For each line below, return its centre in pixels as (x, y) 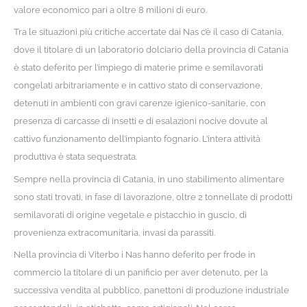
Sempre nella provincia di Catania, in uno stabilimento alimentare (149, 179)
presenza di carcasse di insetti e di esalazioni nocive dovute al (140, 121)
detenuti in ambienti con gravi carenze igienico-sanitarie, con (139, 103)
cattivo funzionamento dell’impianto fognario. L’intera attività (137, 139)
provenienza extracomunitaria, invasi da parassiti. (114, 232)
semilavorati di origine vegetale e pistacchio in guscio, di (130, 214)
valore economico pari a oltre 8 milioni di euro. (110, 10)
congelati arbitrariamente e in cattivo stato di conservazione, (138, 86)
